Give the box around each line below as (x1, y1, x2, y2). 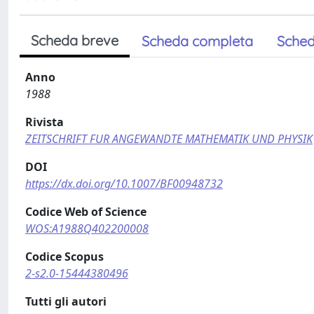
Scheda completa (142, 32, 253, 50)
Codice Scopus (25, 249, 104, 264)
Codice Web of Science (25, 204, 146, 219)
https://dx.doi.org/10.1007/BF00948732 (25, 176, 223, 191)
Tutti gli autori (25, 294, 107, 309)
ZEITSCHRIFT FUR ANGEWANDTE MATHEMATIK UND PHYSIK (25, 131, 313, 146)
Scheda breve (31, 32, 118, 49)
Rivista (25, 114, 64, 130)
